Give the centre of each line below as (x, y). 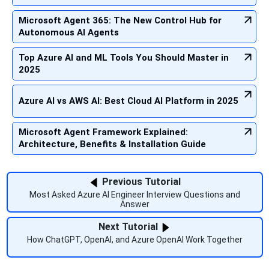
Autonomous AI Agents (69, 32)
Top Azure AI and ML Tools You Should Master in (124, 57)
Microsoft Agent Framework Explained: (103, 132)
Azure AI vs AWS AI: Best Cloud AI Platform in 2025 (128, 101)
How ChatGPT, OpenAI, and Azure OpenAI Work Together (134, 240)
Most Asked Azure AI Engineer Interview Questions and (134, 195)
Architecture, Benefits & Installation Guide (112, 144)
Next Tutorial (129, 226)
